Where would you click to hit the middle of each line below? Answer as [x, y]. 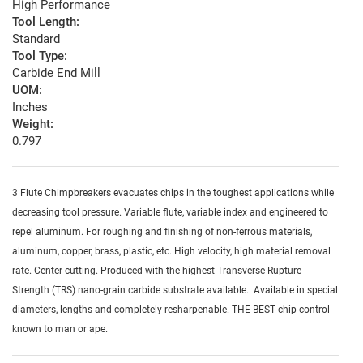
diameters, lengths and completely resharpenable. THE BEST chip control [171, 310]
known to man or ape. [60, 329]
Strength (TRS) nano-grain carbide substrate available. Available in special [175, 290]
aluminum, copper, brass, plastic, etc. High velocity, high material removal [171, 252]
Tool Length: [46, 22]
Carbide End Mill [56, 73]
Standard [36, 39]
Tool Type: [40, 56]
